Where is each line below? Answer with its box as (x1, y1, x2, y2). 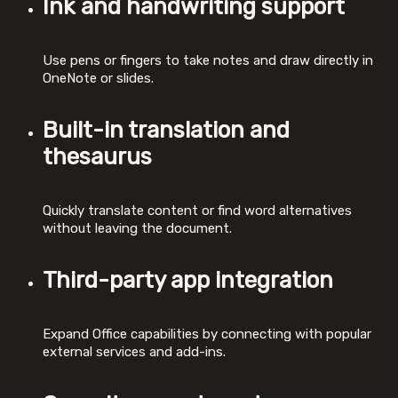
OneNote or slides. (43, 69, 154, 86)
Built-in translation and (43, 116, 290, 145)
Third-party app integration (43, 267, 333, 295)
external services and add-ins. (43, 344, 226, 361)
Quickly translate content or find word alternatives (43, 202, 352, 219)
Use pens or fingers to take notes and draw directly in (43, 52, 373, 68)
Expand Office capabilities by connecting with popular (43, 326, 371, 343)
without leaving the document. (43, 219, 232, 236)
